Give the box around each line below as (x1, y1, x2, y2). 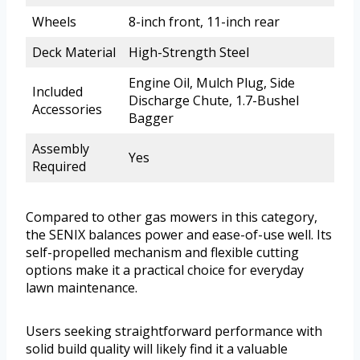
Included (32, 83, 83, 101)
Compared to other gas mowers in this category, (26, 208, 317, 227)
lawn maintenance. (26, 279, 137, 297)
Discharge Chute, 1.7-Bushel (129, 92, 299, 110)
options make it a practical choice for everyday (26, 261, 304, 280)
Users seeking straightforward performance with (26, 322, 322, 341)
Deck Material (32, 43, 116, 62)
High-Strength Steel (129, 43, 249, 62)
